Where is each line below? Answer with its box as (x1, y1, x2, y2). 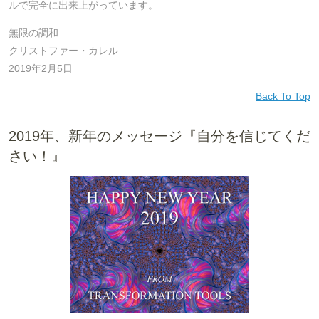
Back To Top (256, 90, 310, 103)
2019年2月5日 (9, 62, 73, 74)
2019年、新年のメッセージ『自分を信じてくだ (9, 127, 310, 144)
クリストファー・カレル (9, 44, 118, 56)
